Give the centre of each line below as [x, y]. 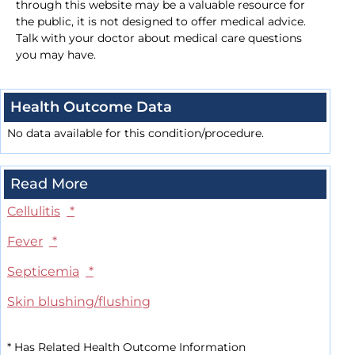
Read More [49, 184]
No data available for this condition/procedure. [136, 134]
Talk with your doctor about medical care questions [159, 38]
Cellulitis [34, 212]
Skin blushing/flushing [79, 302]
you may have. [56, 55]
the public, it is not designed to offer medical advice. [161, 22]
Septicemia [43, 272]
